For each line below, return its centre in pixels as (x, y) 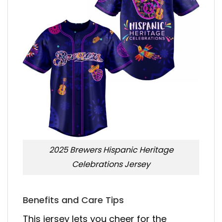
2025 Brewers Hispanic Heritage (111, 150)
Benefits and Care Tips (73, 200)
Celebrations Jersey (111, 165)
